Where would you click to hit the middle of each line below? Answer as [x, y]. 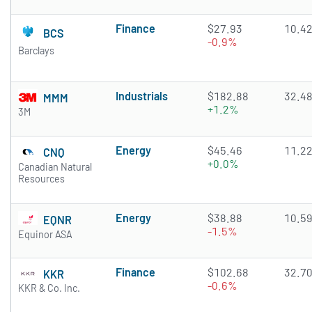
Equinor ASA [45, 234]
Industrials [142, 96]
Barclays [36, 50]
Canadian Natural [55, 166]
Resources [41, 178]
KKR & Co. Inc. [49, 288]
